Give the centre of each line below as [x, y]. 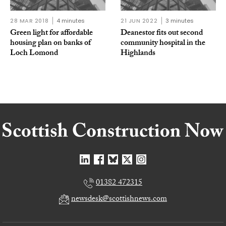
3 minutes [180, 21]
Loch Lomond [34, 54]
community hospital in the [163, 44]
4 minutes [71, 21]
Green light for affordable [51, 34]
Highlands [138, 54]
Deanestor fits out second [162, 34]
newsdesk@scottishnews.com [119, 200]
